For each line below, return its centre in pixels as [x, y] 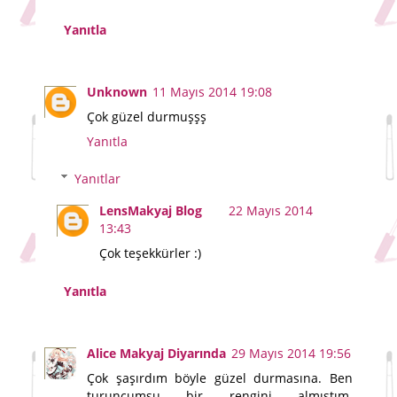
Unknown [117, 92]
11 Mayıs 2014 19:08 [212, 92]
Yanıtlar [98, 178]
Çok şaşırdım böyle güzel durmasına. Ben [220, 378]
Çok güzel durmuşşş [147, 117]
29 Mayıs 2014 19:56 [291, 353]
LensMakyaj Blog [151, 210]
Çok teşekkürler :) [151, 253]
